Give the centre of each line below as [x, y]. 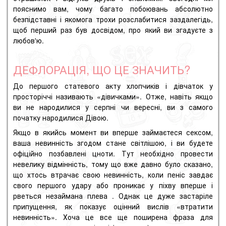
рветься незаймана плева [63, 196]
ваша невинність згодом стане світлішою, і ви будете [113, 143]
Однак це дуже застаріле [166, 196]
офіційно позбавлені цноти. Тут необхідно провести [113, 154]
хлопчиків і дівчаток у [170, 86]
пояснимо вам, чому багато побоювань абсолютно [113, 9]
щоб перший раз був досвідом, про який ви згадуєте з [113, 30]
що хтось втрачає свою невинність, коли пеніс [101, 175]
